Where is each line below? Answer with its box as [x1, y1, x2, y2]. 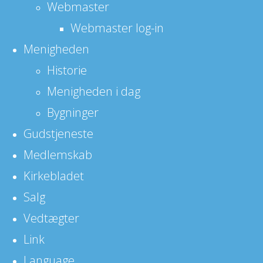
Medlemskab [23, 146, 92, 163]
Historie [47, 62, 87, 78]
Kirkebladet [23, 167, 84, 184]
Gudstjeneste [23, 125, 93, 141]
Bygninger [47, 104, 99, 120]
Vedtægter [23, 210, 79, 226]
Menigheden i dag [47, 83, 140, 99]
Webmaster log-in [70, 19, 164, 36]
